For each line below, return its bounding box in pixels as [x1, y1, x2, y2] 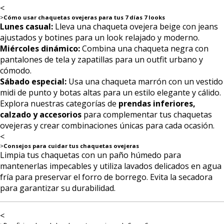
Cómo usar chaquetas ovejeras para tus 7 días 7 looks [3, 13, 165, 21]
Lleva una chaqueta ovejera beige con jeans [53, 20, 218, 32]
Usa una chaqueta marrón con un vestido [66, 75, 223, 87]
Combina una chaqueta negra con [80, 42, 208, 54]
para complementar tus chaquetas [81, 108, 212, 120]
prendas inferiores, [118, 97, 195, 109]
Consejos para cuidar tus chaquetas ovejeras [3, 141, 139, 149]
